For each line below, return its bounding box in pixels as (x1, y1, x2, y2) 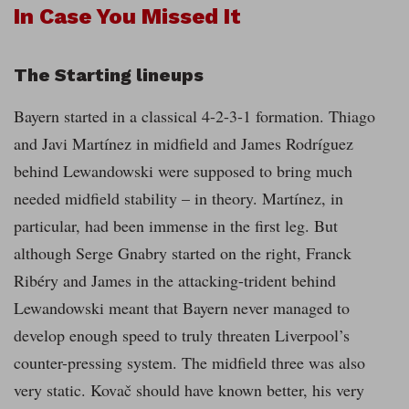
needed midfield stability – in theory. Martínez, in (14, 187, 343, 210)
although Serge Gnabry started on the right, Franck (14, 242, 351, 265)
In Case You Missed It (14, 4, 241, 30)
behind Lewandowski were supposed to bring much (14, 160, 352, 183)
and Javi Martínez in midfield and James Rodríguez (14, 132, 353, 155)
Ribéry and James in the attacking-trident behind (14, 269, 336, 292)
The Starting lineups (14, 64, 208, 87)
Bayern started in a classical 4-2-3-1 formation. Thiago (14, 105, 375, 128)
